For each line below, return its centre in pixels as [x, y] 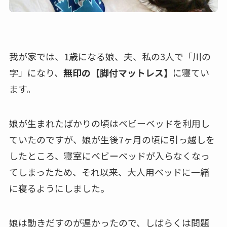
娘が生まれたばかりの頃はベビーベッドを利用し [109, 123]
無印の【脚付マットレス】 [118, 73]
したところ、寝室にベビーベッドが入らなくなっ [109, 156]
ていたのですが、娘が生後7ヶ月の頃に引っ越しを [112, 140]
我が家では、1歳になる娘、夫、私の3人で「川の [110, 56]
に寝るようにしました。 [59, 188]
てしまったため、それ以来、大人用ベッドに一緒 [109, 172]
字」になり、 [36, 73]
